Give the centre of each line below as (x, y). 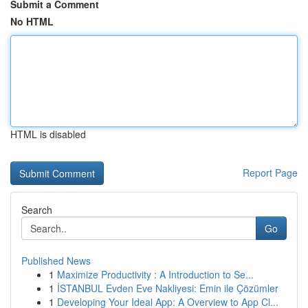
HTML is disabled (48, 134)
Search (37, 210)
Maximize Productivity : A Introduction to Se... (155, 274)
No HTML (32, 21)
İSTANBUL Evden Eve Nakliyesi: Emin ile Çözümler (168, 288)
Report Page (270, 173)
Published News (56, 261)
